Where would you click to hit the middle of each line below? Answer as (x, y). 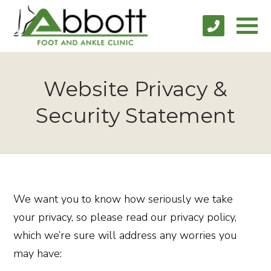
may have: (38, 253)
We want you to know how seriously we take (123, 199)
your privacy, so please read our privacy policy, (125, 217)
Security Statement (135, 115)
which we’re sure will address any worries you (125, 235)
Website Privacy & (135, 89)
